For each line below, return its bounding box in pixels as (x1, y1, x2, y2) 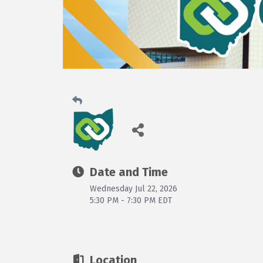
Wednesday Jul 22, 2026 (90, 183, 177, 194)
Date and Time (90, 164, 168, 179)
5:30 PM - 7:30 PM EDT (90, 195, 172, 205)
